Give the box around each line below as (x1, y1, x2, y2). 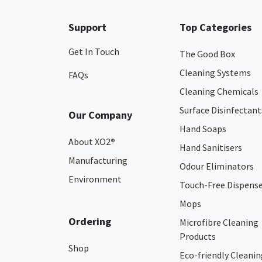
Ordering (68, 215, 111, 228)
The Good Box (180, 48, 235, 60)
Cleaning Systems (180, 67, 251, 78)
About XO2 (68, 136, 111, 147)
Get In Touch (68, 46, 119, 57)
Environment (68, 173, 122, 185)
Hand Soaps (180, 123, 226, 135)
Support (68, 20, 106, 34)
